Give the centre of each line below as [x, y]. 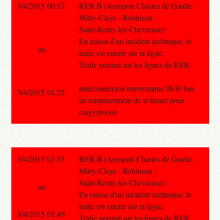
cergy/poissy [98, 111]
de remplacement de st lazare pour [131, 100]
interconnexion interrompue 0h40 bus [137, 88]
